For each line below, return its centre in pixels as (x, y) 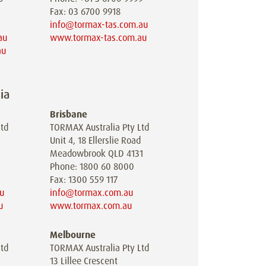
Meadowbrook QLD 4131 (97, 153)
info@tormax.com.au (92, 192)
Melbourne (73, 235)
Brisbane (69, 114)
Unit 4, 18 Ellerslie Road (96, 140)
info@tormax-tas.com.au (99, 24)
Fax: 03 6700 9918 (85, 11)
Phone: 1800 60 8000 (92, 166)
